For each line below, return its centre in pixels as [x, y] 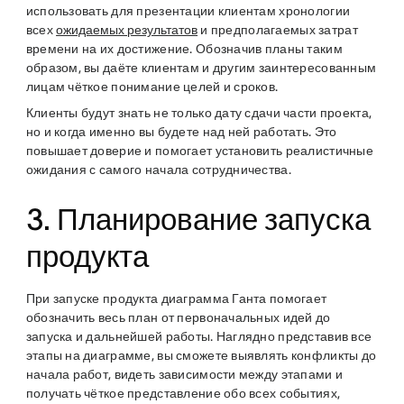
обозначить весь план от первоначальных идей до [178, 318]
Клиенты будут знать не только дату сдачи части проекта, [199, 113]
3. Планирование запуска [198, 220]
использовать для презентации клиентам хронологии [188, 11]
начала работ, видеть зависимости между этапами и [184, 375]
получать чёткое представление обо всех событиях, [183, 394]
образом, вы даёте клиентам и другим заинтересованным [201, 68]
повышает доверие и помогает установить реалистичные [199, 151]
